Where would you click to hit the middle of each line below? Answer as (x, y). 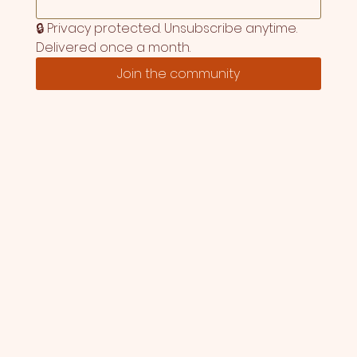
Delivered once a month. (113, 48)
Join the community (178, 74)
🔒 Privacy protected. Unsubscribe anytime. (166, 29)
